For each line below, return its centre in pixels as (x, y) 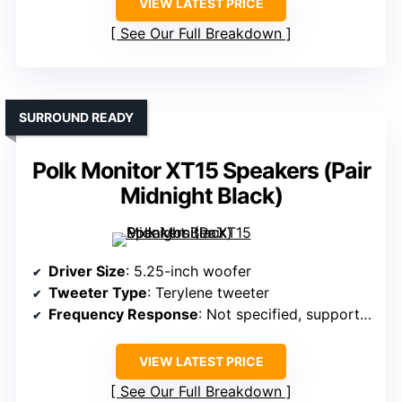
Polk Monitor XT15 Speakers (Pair (201, 171)
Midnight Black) (201, 196)
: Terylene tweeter (208, 293)
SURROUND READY (76, 118)
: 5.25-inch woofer (188, 271)
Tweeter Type (98, 293)
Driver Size (87, 271)
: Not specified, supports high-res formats (279, 315)
